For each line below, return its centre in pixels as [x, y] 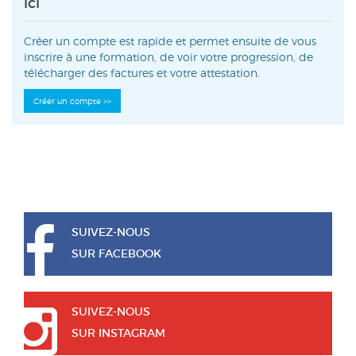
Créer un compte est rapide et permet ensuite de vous [170, 41]
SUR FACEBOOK [116, 253]
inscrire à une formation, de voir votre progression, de [168, 57]
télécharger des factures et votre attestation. [142, 73]
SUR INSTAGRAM [118, 333]
